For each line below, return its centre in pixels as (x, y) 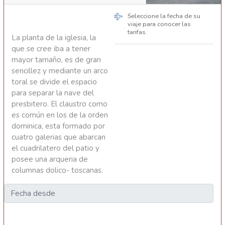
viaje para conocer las (159, 24)
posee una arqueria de (50, 159)
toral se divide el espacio (54, 82)
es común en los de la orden (60, 115)
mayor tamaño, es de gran (56, 60)
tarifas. (138, 32)
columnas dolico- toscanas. (57, 171)
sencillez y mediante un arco (60, 71)
